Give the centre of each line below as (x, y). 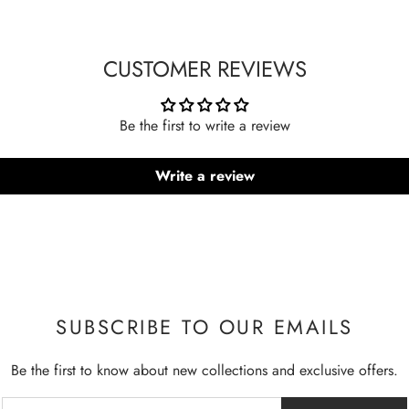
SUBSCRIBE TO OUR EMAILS (204, 327)
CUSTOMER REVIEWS (204, 69)
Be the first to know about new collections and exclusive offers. (204, 370)
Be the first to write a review (204, 126)
